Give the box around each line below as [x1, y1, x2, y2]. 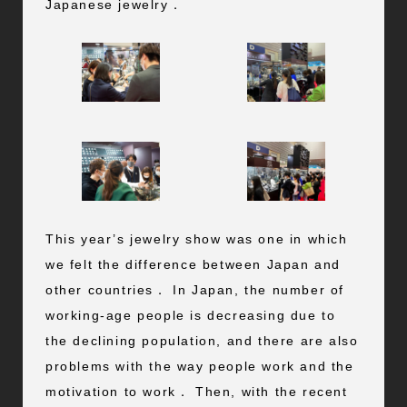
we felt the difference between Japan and [45, 256, 341, 272]
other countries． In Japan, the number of [45, 282, 344, 297]
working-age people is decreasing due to [45, 307, 336, 323]
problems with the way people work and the [45, 358, 354, 373]
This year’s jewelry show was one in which [45, 231, 348, 246]
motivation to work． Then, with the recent [45, 383, 348, 399]
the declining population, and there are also [45, 333, 359, 348]
